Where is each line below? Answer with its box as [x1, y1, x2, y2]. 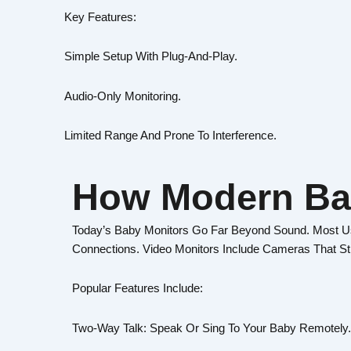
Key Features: [64, 10, 136, 24]
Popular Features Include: [72, 281, 203, 295]
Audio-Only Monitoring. [64, 89, 181, 103]
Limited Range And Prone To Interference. [64, 128, 277, 142]
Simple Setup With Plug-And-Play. [64, 49, 237, 63]
